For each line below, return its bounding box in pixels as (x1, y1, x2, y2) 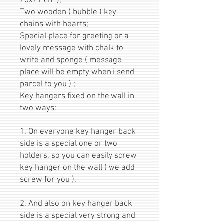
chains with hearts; (20, 19, 88, 29)
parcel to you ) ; (20, 79, 75, 89)
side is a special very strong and (20, 210, 135, 221)
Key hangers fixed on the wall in (20, 91, 134, 101)
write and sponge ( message (20, 55, 122, 65)
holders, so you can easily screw (20, 150, 137, 161)
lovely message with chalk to (20, 43, 123, 53)
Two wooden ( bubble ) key (20, 7, 116, 17)
